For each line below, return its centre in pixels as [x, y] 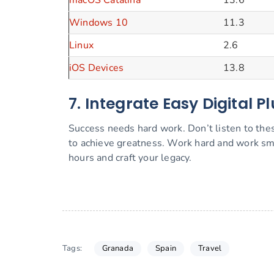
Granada [117, 248]
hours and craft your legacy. [130, 157]
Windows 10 [98, 23]
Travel [210, 248]
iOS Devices [97, 68]
